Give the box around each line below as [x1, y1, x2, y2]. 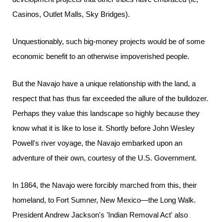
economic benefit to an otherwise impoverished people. [12, 52, 189, 60]
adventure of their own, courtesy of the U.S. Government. [12, 154, 197, 162]
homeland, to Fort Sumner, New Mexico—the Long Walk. [12, 196, 196, 204]
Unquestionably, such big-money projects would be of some [12, 37, 205, 46]
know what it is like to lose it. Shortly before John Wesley [12, 124, 195, 132]
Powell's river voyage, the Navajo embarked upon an [12, 139, 182, 147]
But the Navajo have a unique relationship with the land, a [12, 79, 196, 88]
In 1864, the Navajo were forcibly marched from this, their [12, 181, 197, 189]
